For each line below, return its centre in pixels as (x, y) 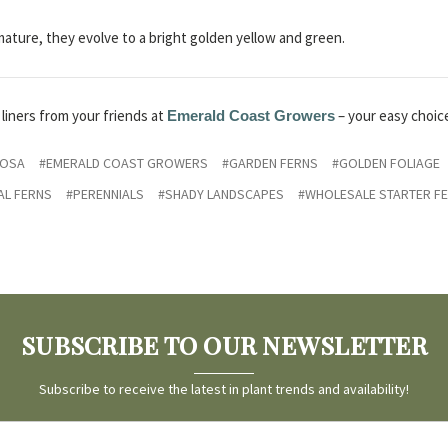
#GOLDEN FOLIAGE (386, 163)
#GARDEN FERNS (270, 163)
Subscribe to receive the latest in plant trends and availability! (224, 389)
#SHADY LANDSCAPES (221, 194)
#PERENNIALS (105, 194)
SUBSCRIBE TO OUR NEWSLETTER (224, 345)
